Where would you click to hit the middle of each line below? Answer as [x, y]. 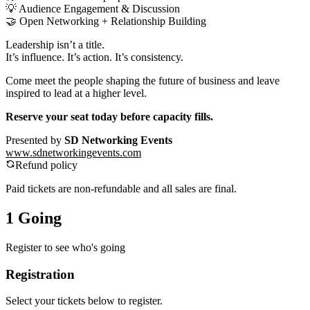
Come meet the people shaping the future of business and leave [143, 81]
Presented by [35, 140]
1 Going [34, 218]
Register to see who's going [65, 247]
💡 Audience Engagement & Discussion [93, 9]
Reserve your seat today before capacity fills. [109, 117]
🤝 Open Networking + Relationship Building [106, 21]
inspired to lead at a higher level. [76, 93]
